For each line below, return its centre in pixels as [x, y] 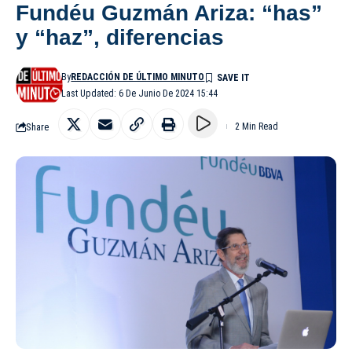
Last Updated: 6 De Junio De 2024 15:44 [140, 94]
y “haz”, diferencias [120, 38]
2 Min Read [257, 127]
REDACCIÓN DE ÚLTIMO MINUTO [138, 77]
